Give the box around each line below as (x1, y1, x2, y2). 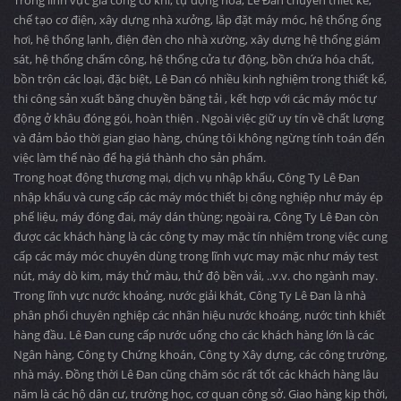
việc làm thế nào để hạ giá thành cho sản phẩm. (13, 149, 266, 166)
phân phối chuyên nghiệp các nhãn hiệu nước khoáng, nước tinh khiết (13, 307, 386, 323)
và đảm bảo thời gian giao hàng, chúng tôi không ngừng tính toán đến (13, 130, 385, 146)
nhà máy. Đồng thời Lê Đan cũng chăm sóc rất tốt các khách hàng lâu (13, 366, 379, 382)
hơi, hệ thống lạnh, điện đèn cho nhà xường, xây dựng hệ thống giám (13, 31, 380, 47)
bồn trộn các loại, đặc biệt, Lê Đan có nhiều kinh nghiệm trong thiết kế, (13, 71, 387, 87)
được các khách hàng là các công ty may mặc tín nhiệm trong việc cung (13, 228, 388, 244)
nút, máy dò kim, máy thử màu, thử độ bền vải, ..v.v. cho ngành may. (13, 268, 378, 284)
